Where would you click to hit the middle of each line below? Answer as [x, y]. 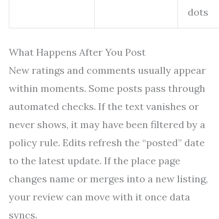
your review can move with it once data [99, 197]
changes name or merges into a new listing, [108, 179]
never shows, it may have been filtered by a [107, 125]
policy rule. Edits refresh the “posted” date [107, 143]
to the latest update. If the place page [95, 161]
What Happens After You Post [77, 52]
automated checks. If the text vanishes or [104, 107]
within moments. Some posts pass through [107, 88]
